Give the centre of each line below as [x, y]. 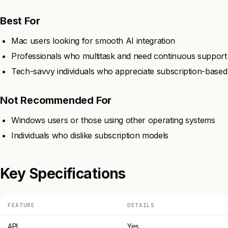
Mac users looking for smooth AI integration [93, 40]
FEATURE [21, 205]
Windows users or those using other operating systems [113, 120]
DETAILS [141, 205]
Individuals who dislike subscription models [90, 135]
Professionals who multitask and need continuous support [119, 56]
